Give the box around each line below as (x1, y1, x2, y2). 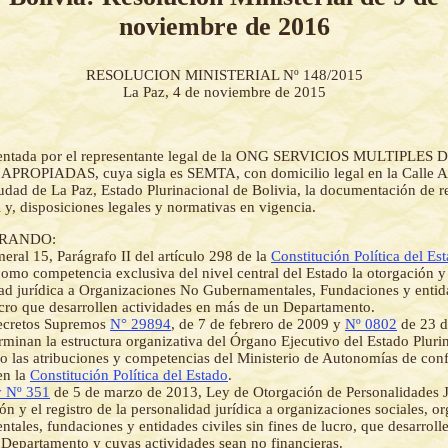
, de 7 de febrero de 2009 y (171, 316, 345, 333)
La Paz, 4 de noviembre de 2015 (122, 84, 326, 101)
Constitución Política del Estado (30, 367, 228, 384)
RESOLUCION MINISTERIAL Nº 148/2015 (85, 67, 363, 84)
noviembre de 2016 (118, 11, 330, 41)
